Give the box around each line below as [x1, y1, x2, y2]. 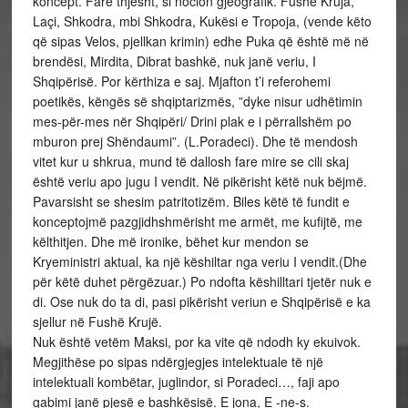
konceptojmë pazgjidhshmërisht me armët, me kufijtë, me [32, 212, 362, 230]
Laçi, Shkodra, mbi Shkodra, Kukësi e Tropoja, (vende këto [32, 12, 372, 30]
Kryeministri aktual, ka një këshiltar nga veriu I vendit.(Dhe [32, 252, 367, 270]
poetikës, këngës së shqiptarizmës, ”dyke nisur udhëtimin [32, 92, 362, 110]
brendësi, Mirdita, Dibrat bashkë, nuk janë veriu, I [32, 52, 316, 70]
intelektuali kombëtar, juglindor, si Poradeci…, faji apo [32, 372, 340, 391]
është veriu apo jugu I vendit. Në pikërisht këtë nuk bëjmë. [32, 172, 367, 190]
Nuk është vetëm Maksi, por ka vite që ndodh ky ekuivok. [32, 332, 361, 351]
